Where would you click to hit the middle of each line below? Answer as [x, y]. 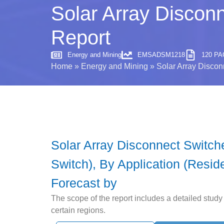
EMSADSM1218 [161, 55]
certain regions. [78, 210]
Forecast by [84, 183]
